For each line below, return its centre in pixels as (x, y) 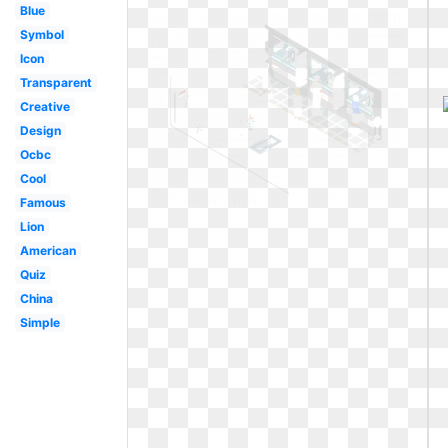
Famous (42, 202)
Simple (39, 322)
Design (40, 130)
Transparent (55, 82)
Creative (44, 106)
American (47, 250)
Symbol (41, 34)
